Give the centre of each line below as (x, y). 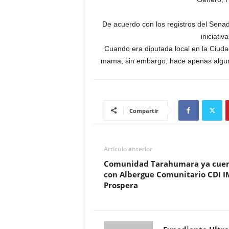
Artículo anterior (128, 149)
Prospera (121, 185)
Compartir (144, 111)
